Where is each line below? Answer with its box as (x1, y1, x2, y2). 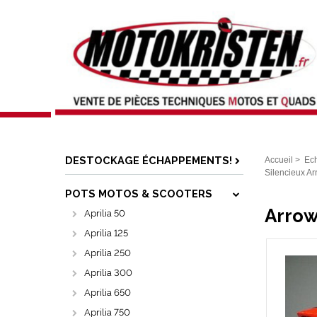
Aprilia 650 (84, 287, 131, 298)
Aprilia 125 (84, 228, 128, 238)
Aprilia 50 (84, 208, 125, 219)
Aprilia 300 (84, 267, 132, 278)
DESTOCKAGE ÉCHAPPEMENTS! (65, 154, 232, 166)
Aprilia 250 (84, 248, 131, 258)
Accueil (265, 155, 293, 165)
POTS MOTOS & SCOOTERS (65, 188, 212, 200)
